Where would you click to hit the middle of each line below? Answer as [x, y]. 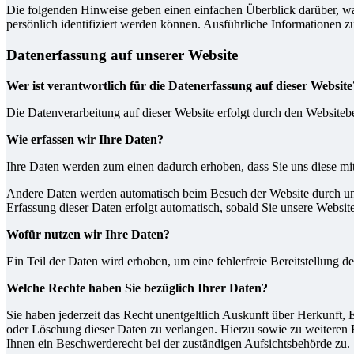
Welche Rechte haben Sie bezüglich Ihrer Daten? [137, 288]
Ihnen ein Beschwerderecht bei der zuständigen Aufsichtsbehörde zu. [178, 343]
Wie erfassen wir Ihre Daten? [85, 139]
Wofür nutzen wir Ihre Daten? [88, 234]
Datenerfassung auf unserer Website [122, 55]
